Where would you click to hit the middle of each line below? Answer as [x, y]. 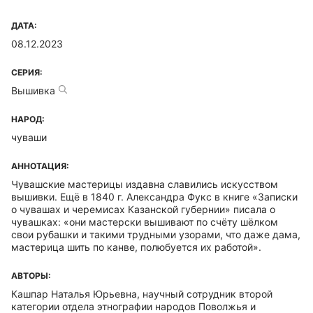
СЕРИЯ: [27, 72]
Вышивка [33, 90]
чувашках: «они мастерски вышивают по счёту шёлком [145, 222]
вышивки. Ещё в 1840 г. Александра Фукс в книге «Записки [154, 197]
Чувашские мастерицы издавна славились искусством [145, 184]
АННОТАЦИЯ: [40, 166]
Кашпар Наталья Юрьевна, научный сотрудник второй [142, 294]
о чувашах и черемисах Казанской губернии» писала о [143, 209]
